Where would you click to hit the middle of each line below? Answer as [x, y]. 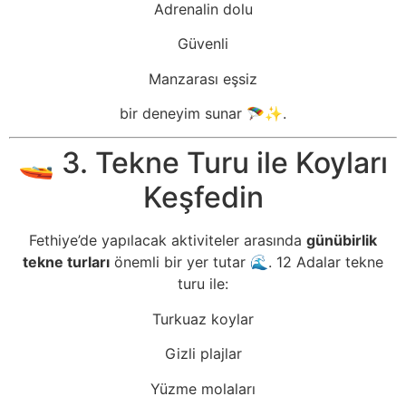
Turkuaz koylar [203, 319]
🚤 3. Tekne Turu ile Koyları [203, 163]
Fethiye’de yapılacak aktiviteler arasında [168, 241]
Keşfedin [203, 198]
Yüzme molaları [203, 388]
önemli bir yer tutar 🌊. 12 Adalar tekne [246, 262]
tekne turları [66, 262]
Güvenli [203, 44]
